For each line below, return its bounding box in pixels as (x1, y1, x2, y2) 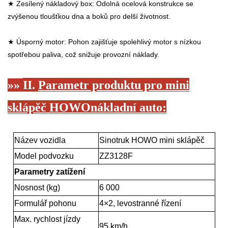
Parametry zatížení (14, 167, 85, 177)
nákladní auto (91, 101, 162, 115)
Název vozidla (14, 136, 66, 145)
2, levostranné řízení (108, 199, 181, 208)
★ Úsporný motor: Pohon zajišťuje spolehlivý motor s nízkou (8, 38, 201, 46)
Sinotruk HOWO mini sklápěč (99, 136, 205, 145)
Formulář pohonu (14, 199, 76, 208)
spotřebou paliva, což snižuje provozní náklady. (8, 50, 159, 59)
